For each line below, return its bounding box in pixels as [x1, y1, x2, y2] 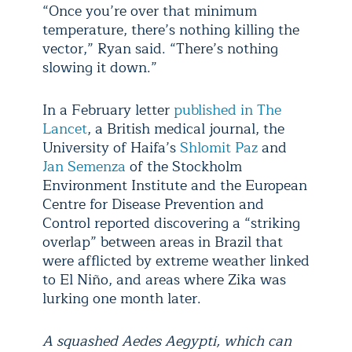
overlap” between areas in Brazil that [42, 230, 283, 255]
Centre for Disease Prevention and [42, 192, 264, 217]
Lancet [42, 117, 87, 141]
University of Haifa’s [42, 136, 180, 160]
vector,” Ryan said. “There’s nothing [42, 37, 278, 61]
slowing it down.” [42, 56, 157, 80]
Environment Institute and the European [42, 174, 307, 198]
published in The [174, 98, 281, 123]
